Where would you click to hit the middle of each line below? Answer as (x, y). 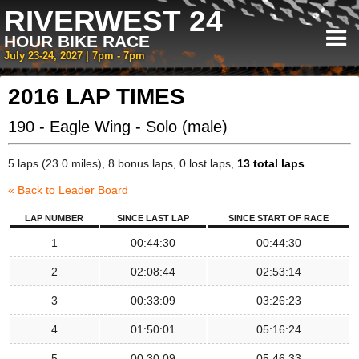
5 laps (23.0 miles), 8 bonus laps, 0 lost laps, (123, 163)
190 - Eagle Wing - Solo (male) (118, 127)
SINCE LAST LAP (153, 218)
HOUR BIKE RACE (77, 41)
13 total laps (271, 163)
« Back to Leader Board (68, 190)
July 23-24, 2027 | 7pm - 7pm (75, 56)
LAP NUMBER (54, 218)
